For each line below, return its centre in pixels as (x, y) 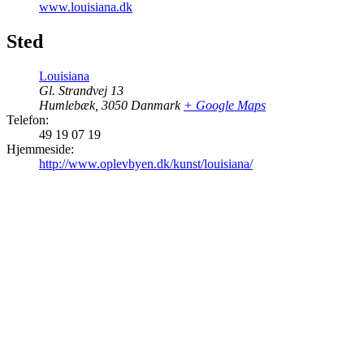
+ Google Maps (225, 106)
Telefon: (28, 120)
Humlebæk (67, 106)
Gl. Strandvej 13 (81, 91)
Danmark (156, 106)
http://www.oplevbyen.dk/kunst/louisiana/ (146, 164)
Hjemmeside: (40, 149)
